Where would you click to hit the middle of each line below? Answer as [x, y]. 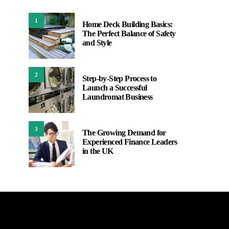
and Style [97, 43]
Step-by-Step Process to [120, 78]
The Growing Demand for [124, 133]
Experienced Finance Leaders [130, 142]
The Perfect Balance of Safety [129, 33]
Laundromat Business [118, 97]
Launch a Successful [115, 88]
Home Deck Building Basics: [128, 24]
